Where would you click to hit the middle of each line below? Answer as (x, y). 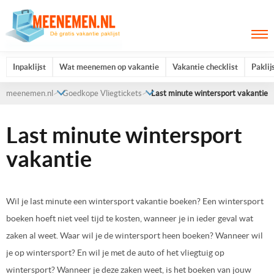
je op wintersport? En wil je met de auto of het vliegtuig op (115, 252)
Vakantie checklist (205, 67)
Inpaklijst (29, 67)
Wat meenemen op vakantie (109, 67)
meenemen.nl (30, 93)
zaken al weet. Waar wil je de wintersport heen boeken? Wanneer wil (135, 235)
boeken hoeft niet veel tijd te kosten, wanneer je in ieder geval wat (130, 218)
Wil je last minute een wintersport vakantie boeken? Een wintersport (135, 201)
